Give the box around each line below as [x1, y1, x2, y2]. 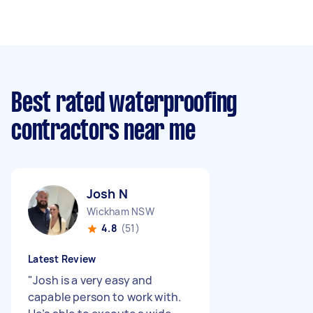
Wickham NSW [87, 205, 154, 218]
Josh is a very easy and [33, 272, 153, 288]
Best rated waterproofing [11, 92, 237, 117]
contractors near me [11, 119, 196, 145]
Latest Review [28, 252, 96, 265]
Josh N [87, 185, 128, 202]
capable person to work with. [28, 289, 182, 305]
